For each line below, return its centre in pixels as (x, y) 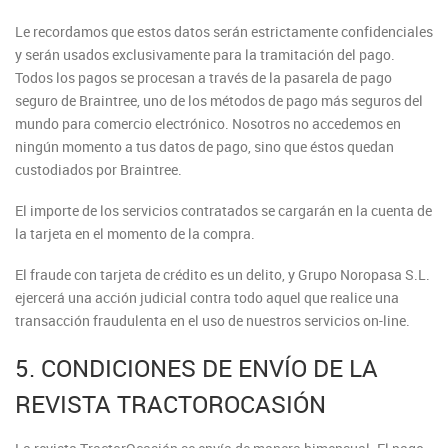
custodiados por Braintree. (98, 169)
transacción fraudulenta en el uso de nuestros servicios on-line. (212, 320)
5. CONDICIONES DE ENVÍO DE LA (196, 368)
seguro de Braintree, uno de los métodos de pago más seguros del (219, 100)
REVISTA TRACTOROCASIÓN (170, 404)
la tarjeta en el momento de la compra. (135, 233)
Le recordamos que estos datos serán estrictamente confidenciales (224, 31)
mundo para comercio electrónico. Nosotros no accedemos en (208, 123)
